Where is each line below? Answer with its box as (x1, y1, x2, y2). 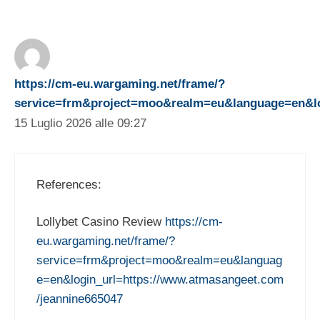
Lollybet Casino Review (36, 215, 165, 229)
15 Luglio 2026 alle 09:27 (14, 116, 146, 131)
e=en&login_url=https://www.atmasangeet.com (36, 273, 284, 287)
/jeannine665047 (36, 292, 123, 306)
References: (36, 177, 101, 191)
